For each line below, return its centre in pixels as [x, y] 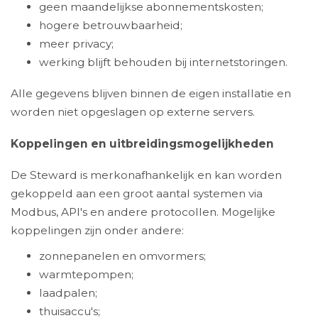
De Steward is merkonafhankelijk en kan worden [146, 175]
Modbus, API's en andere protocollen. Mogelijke [143, 212]
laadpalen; [68, 292]
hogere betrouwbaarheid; [111, 25]
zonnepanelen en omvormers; [122, 256]
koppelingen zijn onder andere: [97, 231]
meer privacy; [76, 43]
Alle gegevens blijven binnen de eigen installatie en [151, 94]
